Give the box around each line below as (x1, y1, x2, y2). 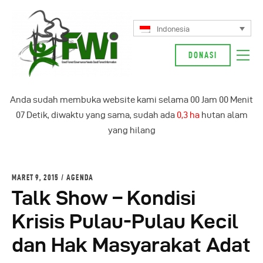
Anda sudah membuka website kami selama (10, 95, 190, 105)
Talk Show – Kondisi (12, 187, 195, 210)
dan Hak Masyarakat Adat (12, 234, 251, 257)
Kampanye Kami (53, 99, 139, 110)
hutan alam (199, 110, 248, 120)
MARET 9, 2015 (12, 172, 61, 182)
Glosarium (53, 137, 107, 149)
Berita (53, 118, 86, 129)
